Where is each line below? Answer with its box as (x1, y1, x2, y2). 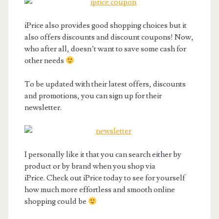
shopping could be (24, 197, 88, 206)
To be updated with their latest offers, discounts (24, 79, 186, 89)
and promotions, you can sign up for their (24, 91, 162, 101)
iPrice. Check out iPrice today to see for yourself (24, 173, 185, 183)
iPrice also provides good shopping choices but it (24, 21, 187, 30)
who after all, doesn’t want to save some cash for (24, 44, 186, 54)
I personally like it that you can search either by (24, 150, 181, 159)
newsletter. (24, 103, 62, 112)
